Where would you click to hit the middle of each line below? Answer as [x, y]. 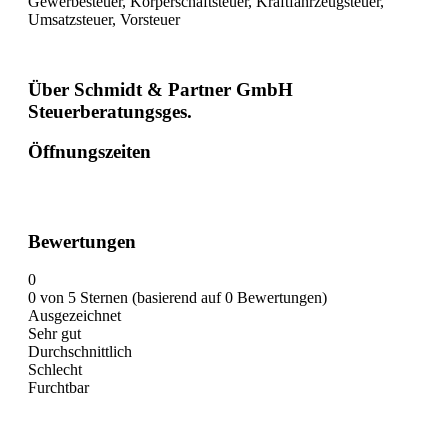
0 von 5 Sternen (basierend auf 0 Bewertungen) [177, 298]
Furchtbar [58, 388]
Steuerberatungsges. [110, 111]
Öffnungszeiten [89, 152]
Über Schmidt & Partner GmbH [160, 89]
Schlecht [55, 370]
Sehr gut [54, 334]
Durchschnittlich [80, 352]
